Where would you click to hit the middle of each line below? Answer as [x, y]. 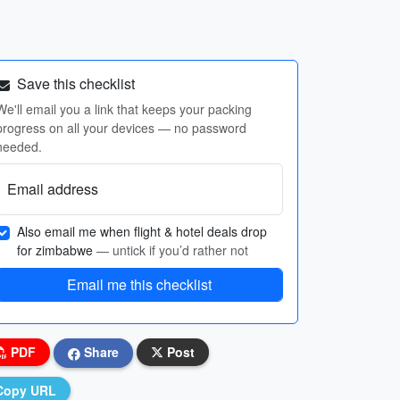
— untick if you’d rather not [172, 250]
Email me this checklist [139, 284]
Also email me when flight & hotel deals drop [142, 231]
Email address [53, 189]
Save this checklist [74, 83]
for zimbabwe [57, 250]
